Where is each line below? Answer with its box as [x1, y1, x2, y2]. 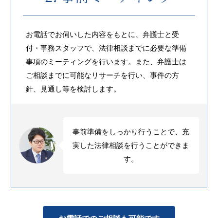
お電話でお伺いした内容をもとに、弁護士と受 [25, 30, 179, 39]
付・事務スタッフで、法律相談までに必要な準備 [25, 44, 186, 53]
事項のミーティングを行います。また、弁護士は [25, 57, 186, 66]
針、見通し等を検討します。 [25, 85, 121, 93]
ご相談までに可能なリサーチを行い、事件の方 [25, 71, 179, 80]
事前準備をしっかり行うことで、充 [73, 127, 190, 136]
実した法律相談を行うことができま [73, 141, 190, 149]
